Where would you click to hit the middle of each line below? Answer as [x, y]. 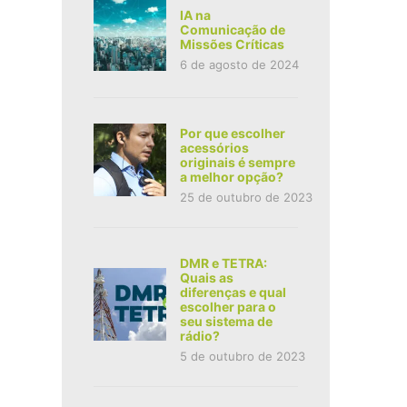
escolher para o [228, 307]
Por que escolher [232, 134]
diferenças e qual [233, 293]
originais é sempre [237, 163]
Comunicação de [232, 30]
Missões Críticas [232, 45]
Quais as [206, 278]
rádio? [199, 336]
